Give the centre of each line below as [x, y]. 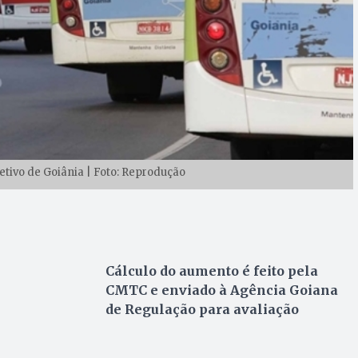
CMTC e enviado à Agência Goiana [221, 290]
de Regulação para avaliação [203, 309]
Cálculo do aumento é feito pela [211, 270]
